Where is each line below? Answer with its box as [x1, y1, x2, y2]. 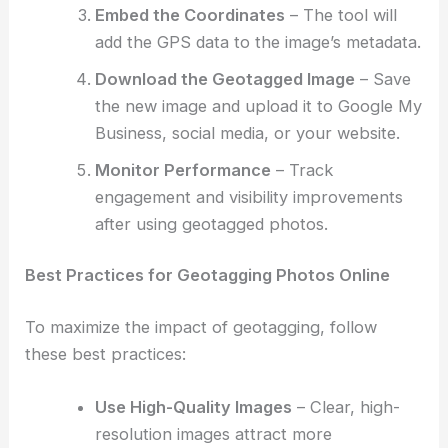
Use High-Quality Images [94, 397, 292, 418]
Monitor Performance [94, 159, 271, 180]
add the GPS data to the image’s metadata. [94, 31, 421, 52]
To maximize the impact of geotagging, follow [25, 317, 378, 338]
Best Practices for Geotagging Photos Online [25, 265, 391, 286]
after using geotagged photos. [94, 213, 328, 234]
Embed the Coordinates [94, 4, 285, 25]
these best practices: [25, 344, 187, 365]
